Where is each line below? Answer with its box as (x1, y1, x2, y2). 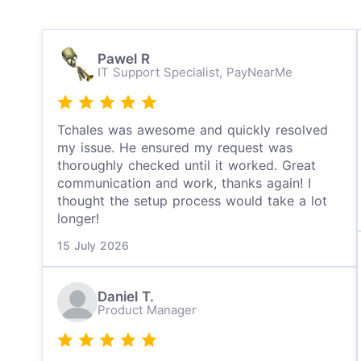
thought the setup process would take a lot (57, 193, 327, 209)
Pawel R (98, 50, 150, 67)
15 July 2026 (57, 239, 129, 252)
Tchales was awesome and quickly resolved (57, 122, 328, 138)
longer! (57, 210, 99, 226)
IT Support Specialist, (98, 64, 226, 80)
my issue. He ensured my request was (57, 139, 293, 156)
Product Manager (98, 301, 197, 317)
